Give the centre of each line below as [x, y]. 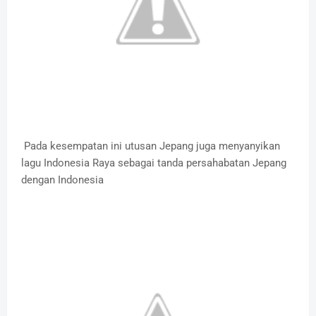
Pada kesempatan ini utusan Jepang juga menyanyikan [151, 146]
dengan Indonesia [62, 180]
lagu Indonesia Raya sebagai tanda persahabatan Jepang [154, 163]
